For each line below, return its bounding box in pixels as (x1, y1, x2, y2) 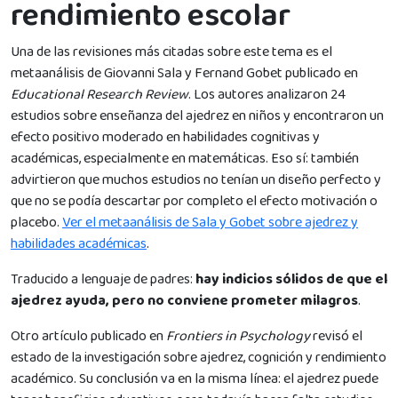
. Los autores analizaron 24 (188, 83, 346, 106)
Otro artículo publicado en (11, 324, 166, 347)
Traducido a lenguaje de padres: (11, 267, 195, 291)
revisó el (310, 324, 362, 347)
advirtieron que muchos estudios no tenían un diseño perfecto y (11, 168, 381, 191)
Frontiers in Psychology (166, 324, 310, 347)
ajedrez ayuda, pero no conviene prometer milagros (11, 289, 358, 312)
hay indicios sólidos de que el (195, 267, 387, 291)
